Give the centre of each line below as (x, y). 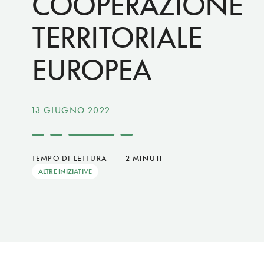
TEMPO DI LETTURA (69, 158)
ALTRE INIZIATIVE (65, 171)
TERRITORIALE (117, 37)
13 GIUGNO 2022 (71, 110)
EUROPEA (91, 70)
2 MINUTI (144, 158)
